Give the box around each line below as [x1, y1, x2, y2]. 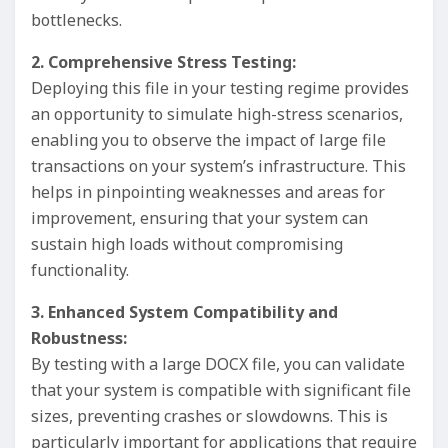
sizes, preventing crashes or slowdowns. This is [31, 405, 388, 427]
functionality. [31, 259, 129, 281]
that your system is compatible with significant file [31, 379, 411, 401]
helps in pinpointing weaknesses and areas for [31, 181, 385, 203]
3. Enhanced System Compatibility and [31, 301, 338, 323]
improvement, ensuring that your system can [31, 207, 368, 229]
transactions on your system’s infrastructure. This [31, 155, 406, 177]
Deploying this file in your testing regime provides [31, 77, 409, 99]
